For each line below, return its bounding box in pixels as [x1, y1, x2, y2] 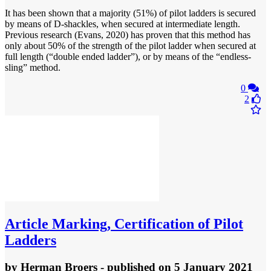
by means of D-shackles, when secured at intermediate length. [5, 19, 240, 30]
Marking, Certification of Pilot [48, 216, 243, 232]
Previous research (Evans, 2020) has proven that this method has [5, 30, 250, 41]
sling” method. [5, 62, 60, 73]
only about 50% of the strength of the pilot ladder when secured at [5, 41, 256, 51]
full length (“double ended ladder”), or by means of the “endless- [5, 51, 251, 62]
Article [5, 216, 48, 232]
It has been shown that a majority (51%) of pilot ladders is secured [5, 8, 256, 19]
